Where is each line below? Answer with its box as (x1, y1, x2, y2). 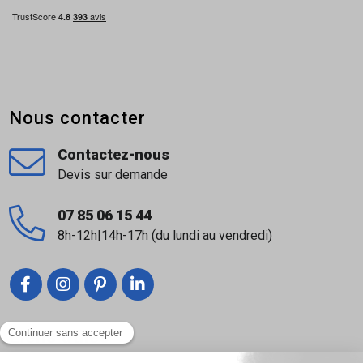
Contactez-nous (57, 145, 169, 163)
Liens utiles (8, 327, 110, 348)
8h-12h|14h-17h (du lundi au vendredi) (57, 227, 272, 243)
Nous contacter (8, 108, 146, 129)
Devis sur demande (57, 166, 168, 182)
